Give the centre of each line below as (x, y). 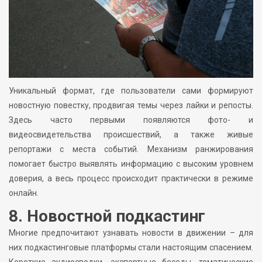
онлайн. (24, 193)
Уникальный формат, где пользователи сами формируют (131, 91)
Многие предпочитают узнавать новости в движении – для (131, 233)
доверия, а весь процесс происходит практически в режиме (131, 179)
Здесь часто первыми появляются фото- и (131, 120)
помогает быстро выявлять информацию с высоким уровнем (131, 164)
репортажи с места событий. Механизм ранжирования (131, 149)
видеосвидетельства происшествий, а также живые (131, 135)
